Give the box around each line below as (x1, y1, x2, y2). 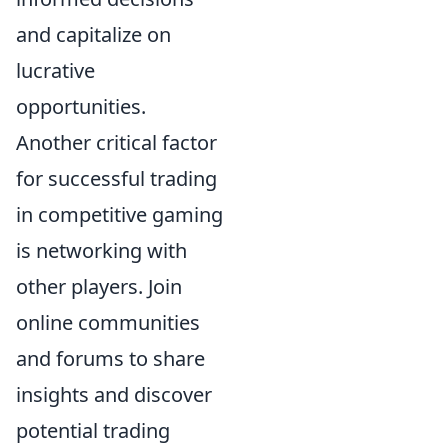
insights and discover (16, 380, 212, 408)
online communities (16, 308, 200, 336)
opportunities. (16, 92, 146, 120)
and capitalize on (16, 20, 171, 48)
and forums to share (16, 344, 205, 372)
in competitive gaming (16, 200, 223, 228)
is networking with (16, 236, 187, 264)
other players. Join (16, 272, 182, 300)
